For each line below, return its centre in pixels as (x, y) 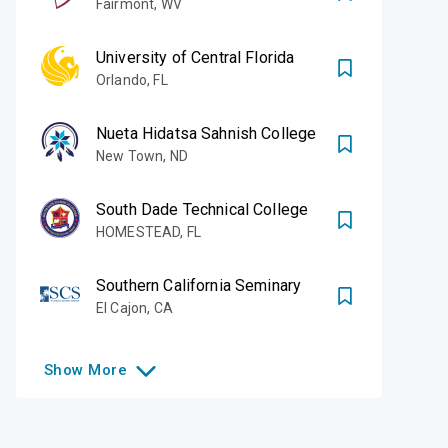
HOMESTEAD (138, 231)
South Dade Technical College (202, 209)
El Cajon (122, 307)
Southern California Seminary (199, 285)
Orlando (122, 79)
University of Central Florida (195, 57)
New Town (130, 155)
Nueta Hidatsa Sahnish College (206, 133)
